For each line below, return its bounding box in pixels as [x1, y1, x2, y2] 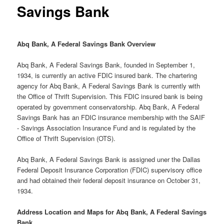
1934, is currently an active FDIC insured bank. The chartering [17, 70, 197, 80]
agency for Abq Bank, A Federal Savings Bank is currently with [17, 80, 200, 90]
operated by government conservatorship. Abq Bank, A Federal [17, 101, 200, 111]
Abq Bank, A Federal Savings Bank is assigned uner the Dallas [17, 154, 201, 164]
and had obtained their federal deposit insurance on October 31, [17, 175, 201, 185]
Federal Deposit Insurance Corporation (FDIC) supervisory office [17, 164, 202, 174]
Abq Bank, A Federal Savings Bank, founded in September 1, [17, 59, 195, 69]
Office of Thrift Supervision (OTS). [17, 133, 116, 143]
